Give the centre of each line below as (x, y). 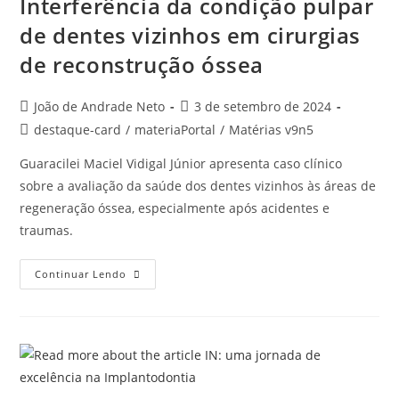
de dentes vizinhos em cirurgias (191, 35)
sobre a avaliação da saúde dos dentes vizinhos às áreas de (198, 186)
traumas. (49, 230)
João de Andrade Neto (100, 106)
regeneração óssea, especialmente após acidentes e (175, 208)
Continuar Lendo (81, 274)
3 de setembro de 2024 (263, 106)
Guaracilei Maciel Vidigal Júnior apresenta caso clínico (181, 163)
